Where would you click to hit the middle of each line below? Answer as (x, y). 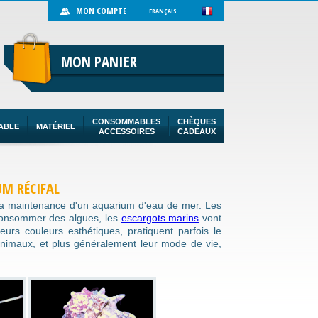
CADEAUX (197, 131)
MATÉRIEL (56, 126)
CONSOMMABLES (126, 121)
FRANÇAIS (163, 11)
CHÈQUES (197, 121)
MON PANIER (99, 62)
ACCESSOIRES (126, 131)
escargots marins (160, 218)
